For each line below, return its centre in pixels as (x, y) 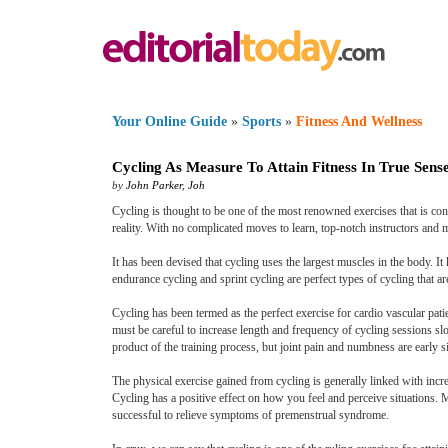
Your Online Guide (169, 121)
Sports (261, 121)
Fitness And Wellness (359, 121)
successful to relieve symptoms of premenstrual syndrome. (250, 415)
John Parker (154, 185)
